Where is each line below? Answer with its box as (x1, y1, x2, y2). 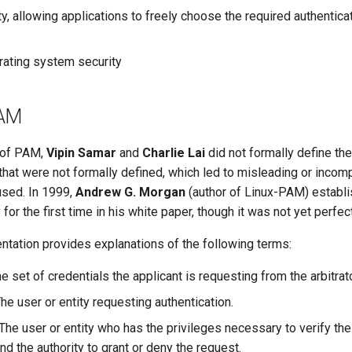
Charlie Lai (142, 145, 205, 160)
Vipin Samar (46, 145, 116, 160)
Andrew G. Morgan (75, 185, 185, 200)
